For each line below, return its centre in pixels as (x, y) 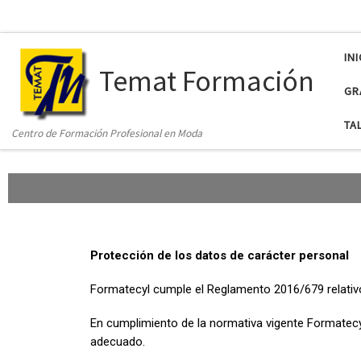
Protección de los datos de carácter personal (220, 256)
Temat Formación (206, 81)
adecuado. (118, 341)
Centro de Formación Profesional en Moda (107, 134)
